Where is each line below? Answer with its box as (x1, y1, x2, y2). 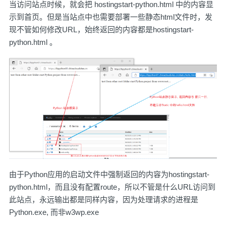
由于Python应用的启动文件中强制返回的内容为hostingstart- (9, 169, 209, 179)
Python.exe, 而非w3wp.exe (9, 207, 99, 216)
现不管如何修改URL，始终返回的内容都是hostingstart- (9, 25, 194, 34)
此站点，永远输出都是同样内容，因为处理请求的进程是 (9, 195, 198, 204)
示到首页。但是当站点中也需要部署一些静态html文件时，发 (9, 13, 212, 21)
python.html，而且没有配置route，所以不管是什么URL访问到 (9, 182, 215, 191)
